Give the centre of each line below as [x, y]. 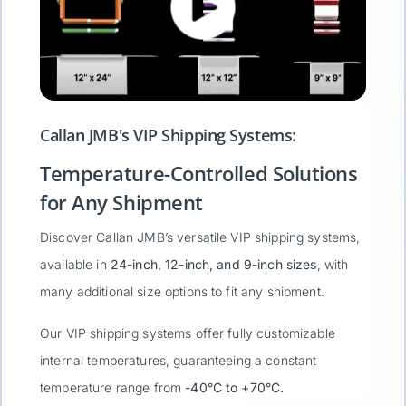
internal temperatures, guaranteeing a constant [179, 360]
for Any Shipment [121, 202]
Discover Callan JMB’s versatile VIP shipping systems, [200, 237]
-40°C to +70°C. [235, 387]
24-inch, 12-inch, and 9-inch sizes [213, 264]
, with [333, 264]
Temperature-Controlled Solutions [199, 173]
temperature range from [113, 387]
